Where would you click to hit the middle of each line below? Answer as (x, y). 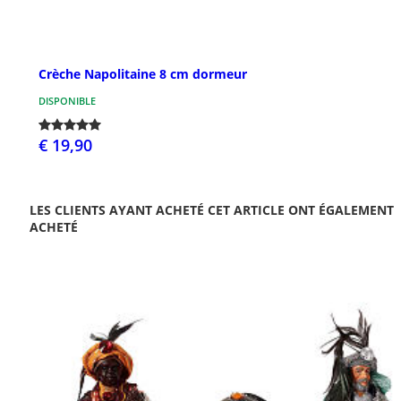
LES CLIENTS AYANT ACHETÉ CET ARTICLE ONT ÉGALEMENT (212, 209)
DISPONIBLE (67, 100)
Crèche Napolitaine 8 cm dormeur (143, 73)
